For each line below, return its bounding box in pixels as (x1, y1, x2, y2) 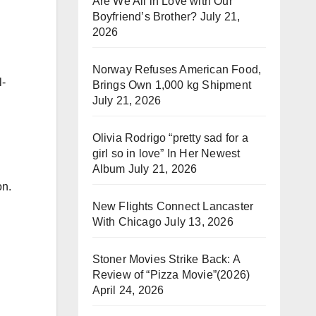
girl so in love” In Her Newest (92, 147, 241, 159)
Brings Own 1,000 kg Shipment (92, 79, 252, 91)
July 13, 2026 (164, 216, 233, 228)
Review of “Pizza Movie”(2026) (92, 269, 250, 281)
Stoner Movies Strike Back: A (92, 253, 241, 265)
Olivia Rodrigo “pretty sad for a (92, 132, 248, 144)
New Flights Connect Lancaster (92, 200, 254, 212)
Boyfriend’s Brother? (92, 11, 197, 23)
